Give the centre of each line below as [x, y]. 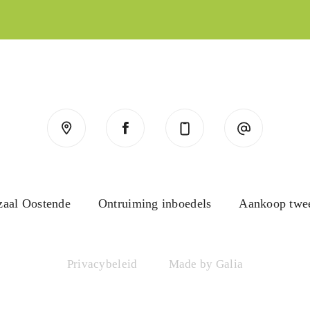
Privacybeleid [102, 264]
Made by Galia [206, 264]
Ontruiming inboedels [155, 204]
